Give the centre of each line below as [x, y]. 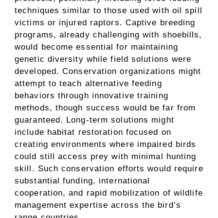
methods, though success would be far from [105, 108]
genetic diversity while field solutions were [103, 59]
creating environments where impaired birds [106, 144]
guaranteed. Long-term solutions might [94, 120]
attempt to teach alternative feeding [88, 83]
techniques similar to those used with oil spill [109, 10]
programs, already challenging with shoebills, [109, 35]
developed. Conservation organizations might [108, 71]
